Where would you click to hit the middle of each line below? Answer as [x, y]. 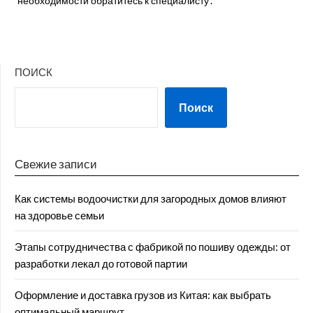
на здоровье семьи [59, 215]
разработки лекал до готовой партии [101, 263]
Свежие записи [56, 164]
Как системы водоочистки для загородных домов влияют [151, 198]
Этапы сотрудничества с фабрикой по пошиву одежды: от [153, 247]
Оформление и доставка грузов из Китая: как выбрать [143, 295]
